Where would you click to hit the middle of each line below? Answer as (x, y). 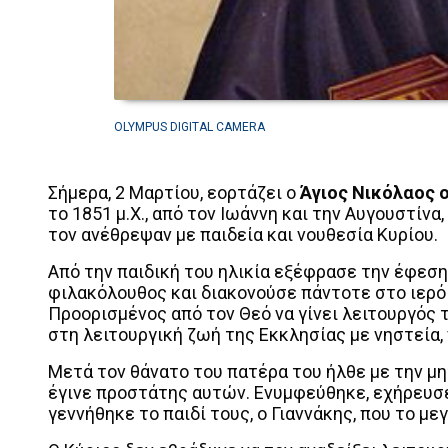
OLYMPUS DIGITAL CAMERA (189, 126)
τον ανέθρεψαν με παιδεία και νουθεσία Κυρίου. (243, 234)
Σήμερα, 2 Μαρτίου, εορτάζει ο (174, 192)
